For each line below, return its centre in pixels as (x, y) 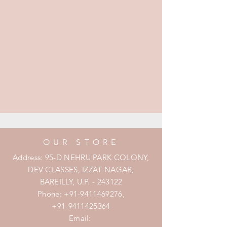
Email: (81, 218)
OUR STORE (81, 142)
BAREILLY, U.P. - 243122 (81, 182)
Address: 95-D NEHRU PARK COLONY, (81, 158)
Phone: (51, 194)
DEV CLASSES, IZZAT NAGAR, (81, 170)
